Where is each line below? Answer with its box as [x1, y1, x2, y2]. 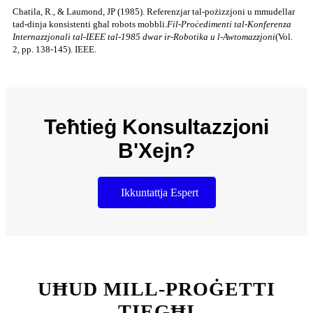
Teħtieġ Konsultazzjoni [44, 115, 269, 138]
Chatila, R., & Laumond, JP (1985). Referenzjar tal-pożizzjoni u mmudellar [13, 6, 295, 17]
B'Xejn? [118, 138, 195, 162]
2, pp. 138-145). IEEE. [13, 43, 96, 54]
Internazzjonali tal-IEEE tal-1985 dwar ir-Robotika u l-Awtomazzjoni [13, 31, 275, 42]
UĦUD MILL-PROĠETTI [38, 278, 275, 300]
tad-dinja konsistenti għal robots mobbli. [13, 18, 167, 29]
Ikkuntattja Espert [120, 187, 198, 199]
